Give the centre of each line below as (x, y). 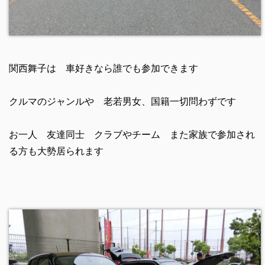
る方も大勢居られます (56, 151)
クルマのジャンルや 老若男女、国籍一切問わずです (122, 101)
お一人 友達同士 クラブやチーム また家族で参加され (132, 134)
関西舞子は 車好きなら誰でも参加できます (103, 68)
